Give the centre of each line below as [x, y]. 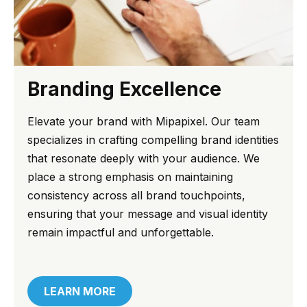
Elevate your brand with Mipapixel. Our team [144, 121]
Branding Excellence [124, 89]
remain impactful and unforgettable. [121, 232]
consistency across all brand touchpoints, [136, 195]
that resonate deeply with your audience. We [144, 158]
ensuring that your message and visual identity [148, 214]
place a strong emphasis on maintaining [130, 177]
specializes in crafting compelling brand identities [153, 140]
